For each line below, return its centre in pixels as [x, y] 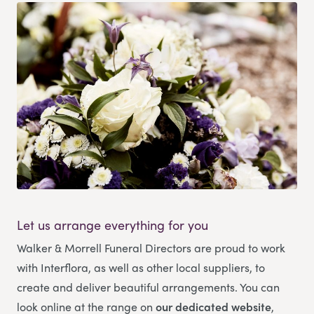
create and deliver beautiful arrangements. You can [148, 287]
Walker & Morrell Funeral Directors [105, 248]
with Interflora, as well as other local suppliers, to [141, 268]
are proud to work [240, 248]
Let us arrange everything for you [112, 225]
